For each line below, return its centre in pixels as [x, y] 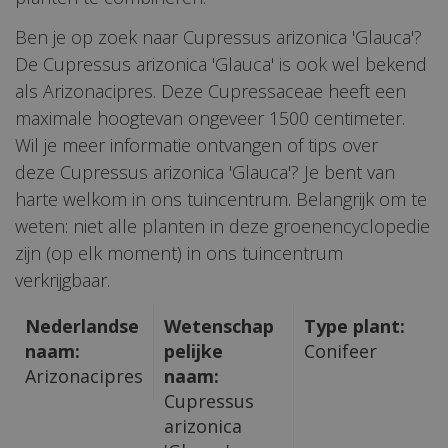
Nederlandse [82, 325]
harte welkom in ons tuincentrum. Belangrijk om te [221, 198]
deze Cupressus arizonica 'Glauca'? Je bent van [205, 171]
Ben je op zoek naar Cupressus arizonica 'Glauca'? [218, 36]
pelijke [194, 350]
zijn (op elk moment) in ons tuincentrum [179, 252]
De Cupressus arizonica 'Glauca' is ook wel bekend [221, 63]
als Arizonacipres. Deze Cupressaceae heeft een [210, 90]
